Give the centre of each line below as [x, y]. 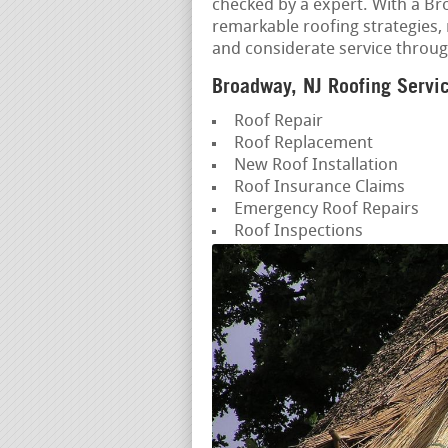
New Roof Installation [315, 165]
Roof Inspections [298, 231]
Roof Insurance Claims [319, 187]
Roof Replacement [303, 143]
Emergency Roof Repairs [326, 209]
